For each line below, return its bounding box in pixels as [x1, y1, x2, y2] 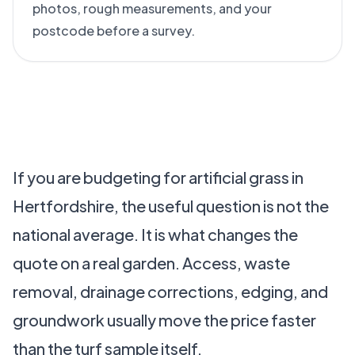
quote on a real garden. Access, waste [13, 253, 290, 273]
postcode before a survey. [32, 22, 195, 39]
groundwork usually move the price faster [13, 310, 316, 330]
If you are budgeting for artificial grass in [13, 167, 303, 187]
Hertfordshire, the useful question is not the [13, 196, 329, 216]
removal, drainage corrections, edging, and [13, 281, 328, 301]
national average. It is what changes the [13, 224, 298, 244]
